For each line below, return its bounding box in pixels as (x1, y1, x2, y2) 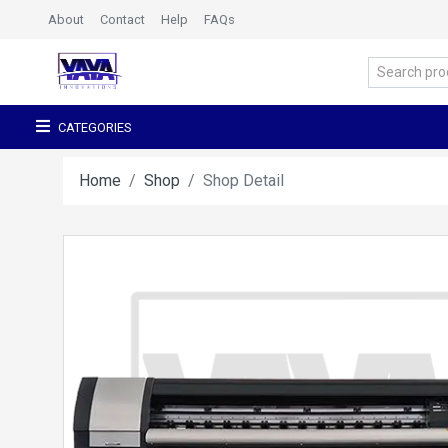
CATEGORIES (58, 120, 131, 135)
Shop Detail (203, 171, 284, 190)
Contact (100, 12, 145, 27)
